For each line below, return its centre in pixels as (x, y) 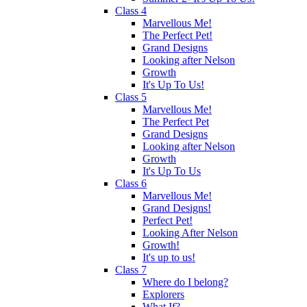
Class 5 (131, 97)
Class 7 (131, 269)
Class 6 (131, 183)
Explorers (163, 294)
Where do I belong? (185, 282)
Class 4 (131, 10)
